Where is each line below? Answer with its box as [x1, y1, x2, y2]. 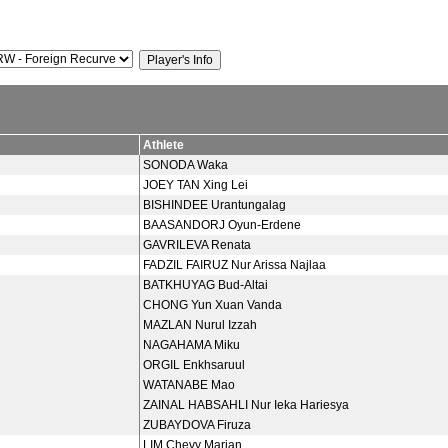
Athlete [143, 138, 184, 152]
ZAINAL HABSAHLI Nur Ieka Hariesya [143, 398, 349, 412]
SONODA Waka [143, 158, 228, 172]
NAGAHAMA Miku [143, 338, 240, 352]
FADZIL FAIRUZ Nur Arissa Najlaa [143, 258, 326, 272]
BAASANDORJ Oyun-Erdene [143, 218, 301, 232]
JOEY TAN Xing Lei [143, 178, 248, 192]
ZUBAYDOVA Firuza [143, 418, 251, 432]
